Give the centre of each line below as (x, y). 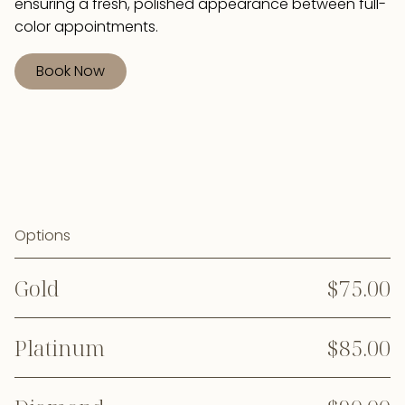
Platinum (60, 347)
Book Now (71, 71)
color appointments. (86, 27)
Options (42, 235)
